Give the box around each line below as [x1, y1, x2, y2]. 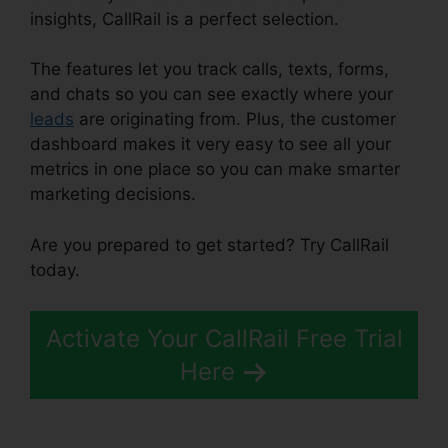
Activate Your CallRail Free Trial [45, 324, 403, 354]
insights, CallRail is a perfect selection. [30, 8, 339, 29]
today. [30, 259, 80, 280]
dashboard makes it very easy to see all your [30, 134, 391, 155]
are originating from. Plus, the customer [74, 109, 396, 130]
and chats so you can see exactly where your [30, 84, 393, 105]
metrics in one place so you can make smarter [30, 159, 400, 180]
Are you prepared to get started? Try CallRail [30, 234, 389, 255]
